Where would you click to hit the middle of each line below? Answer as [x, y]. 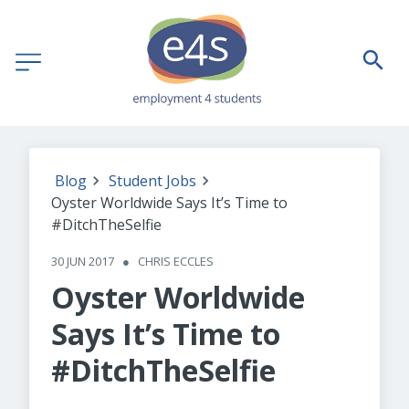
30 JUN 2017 [83, 261]
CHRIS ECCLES [176, 261]
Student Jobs [152, 181]
